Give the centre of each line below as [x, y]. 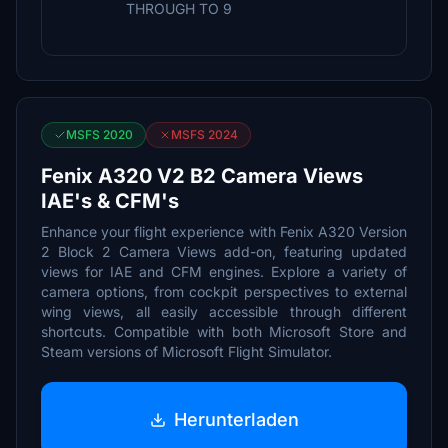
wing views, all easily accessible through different [224, 311]
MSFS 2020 [99, 134]
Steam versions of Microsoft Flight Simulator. [186, 351]
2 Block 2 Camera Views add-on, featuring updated [224, 251]
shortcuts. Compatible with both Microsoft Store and [224, 331]
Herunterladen [236, 419]
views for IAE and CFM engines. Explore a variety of [224, 271]
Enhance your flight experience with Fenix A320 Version [224, 231]
